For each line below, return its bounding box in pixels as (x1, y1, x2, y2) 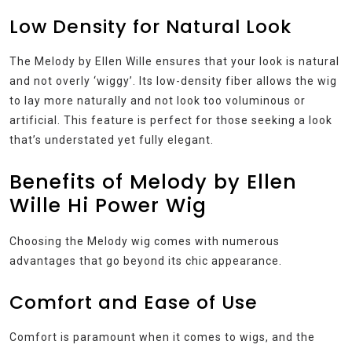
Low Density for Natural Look (9, 13, 291, 39)
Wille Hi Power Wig (9, 191, 207, 219)
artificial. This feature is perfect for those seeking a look (9, 113, 332, 126)
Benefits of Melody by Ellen (9, 167, 297, 196)
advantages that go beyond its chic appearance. (9, 254, 282, 267)
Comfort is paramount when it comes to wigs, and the (9, 330, 315, 343)
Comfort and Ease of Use (9, 288, 258, 315)
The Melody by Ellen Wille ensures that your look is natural (9, 54, 339, 68)
